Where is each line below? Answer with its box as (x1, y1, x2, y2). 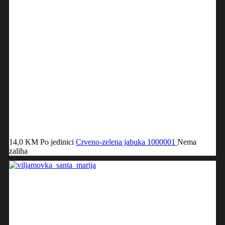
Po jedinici (40, 137, 74, 146)
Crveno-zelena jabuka (76, 137, 147, 146)
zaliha (9, 146, 28, 155)
